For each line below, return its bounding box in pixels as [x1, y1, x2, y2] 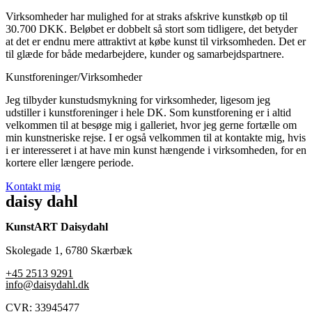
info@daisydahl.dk [6, 278, 89, 290]
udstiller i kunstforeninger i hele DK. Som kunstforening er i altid [6, 106, 291, 118]
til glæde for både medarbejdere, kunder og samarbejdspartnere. [6, 47, 287, 60]
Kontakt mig [6, 180, 61, 192]
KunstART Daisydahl [6, 220, 108, 233]
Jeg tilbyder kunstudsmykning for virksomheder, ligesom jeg [6, 93, 270, 106]
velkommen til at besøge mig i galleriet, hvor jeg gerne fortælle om [6, 118, 297, 131]
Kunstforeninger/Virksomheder [6, 70, 142, 83]
